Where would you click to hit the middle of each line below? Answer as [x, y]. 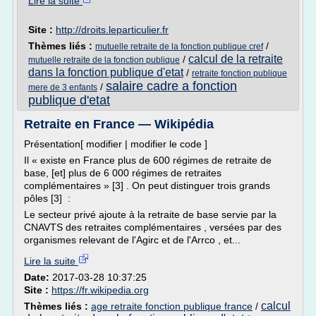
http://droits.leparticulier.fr [112, 30]
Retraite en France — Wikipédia [119, 124]
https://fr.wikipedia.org [100, 290]
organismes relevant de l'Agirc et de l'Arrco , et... [132, 240]
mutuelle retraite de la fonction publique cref [179, 47]
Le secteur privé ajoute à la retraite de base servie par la [150, 214]
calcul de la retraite [236, 59]
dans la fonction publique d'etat [106, 72]
